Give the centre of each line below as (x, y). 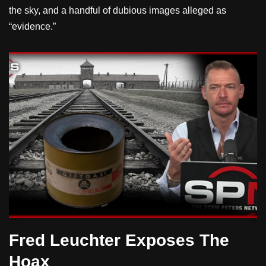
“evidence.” (32, 26)
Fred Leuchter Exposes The (119, 240)
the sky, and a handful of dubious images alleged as (118, 10)
